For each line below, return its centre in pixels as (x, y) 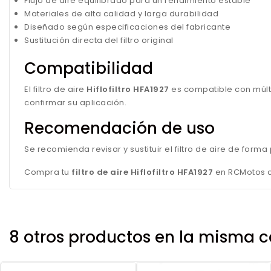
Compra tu (48, 172)
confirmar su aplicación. (75, 103)
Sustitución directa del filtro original (99, 40)
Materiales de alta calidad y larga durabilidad (121, 14)
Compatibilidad (89, 68)
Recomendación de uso (119, 128)
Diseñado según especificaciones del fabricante (127, 27)
